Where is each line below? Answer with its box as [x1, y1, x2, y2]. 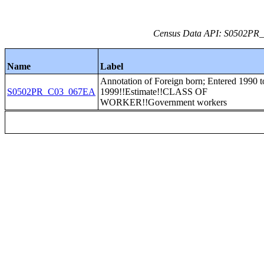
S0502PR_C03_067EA [7, 87, 96, 97]
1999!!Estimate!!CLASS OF [100, 87, 208, 97]
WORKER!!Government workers [100, 97, 227, 107]
